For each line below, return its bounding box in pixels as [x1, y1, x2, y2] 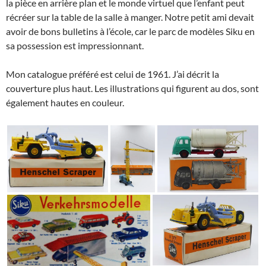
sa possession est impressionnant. [6, 39, 144, 51]
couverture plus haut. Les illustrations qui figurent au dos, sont [6, 82, 259, 94]
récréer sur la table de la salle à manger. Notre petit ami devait [6, 11, 254, 23]
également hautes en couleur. [6, 96, 124, 108]
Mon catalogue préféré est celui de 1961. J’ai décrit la [6, 68, 219, 80]
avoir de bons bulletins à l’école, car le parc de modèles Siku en [6, 25, 255, 37]
